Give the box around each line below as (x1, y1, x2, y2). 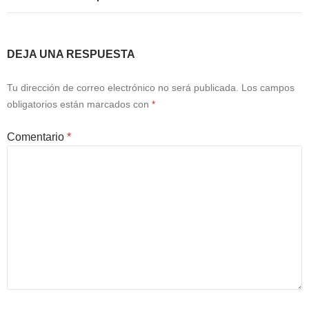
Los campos (241, 82, 295, 93)
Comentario (7, 131, 67, 143)
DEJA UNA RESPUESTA (7, 48, 135, 60)
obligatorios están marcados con (7, 99, 152, 110)
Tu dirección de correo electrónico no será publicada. (7, 82, 239, 93)
